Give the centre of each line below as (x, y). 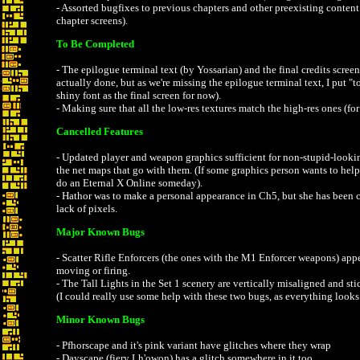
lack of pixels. (87, 209)
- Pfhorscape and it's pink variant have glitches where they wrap (194, 345)
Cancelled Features (100, 131)
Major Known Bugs (100, 232)
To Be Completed (95, 44)
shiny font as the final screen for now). (139, 95)
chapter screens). (92, 20)
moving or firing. (93, 270)
